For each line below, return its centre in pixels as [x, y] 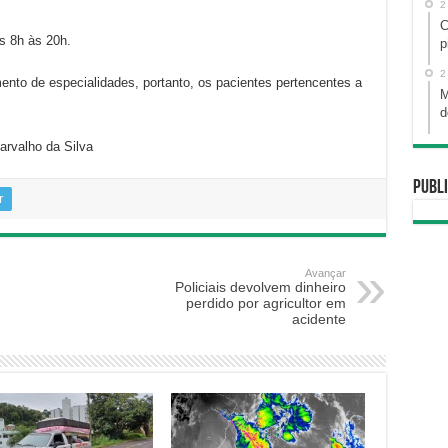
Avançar [325, 273]
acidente [318, 319]
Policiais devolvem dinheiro [260, 287]
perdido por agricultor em [265, 303]
